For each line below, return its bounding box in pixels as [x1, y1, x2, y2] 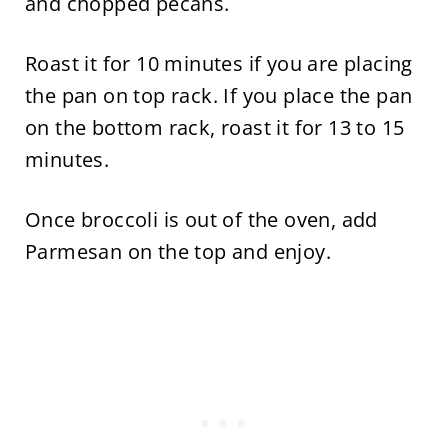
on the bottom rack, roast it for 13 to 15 [24, 114, 405, 142]
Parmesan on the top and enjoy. [24, 238, 331, 266]
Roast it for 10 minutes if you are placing [24, 50, 413, 78]
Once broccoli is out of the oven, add [24, 206, 378, 234]
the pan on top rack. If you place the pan [24, 82, 413, 110]
